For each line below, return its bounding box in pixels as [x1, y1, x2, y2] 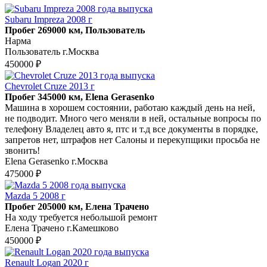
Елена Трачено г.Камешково [5, 222, 119, 233]
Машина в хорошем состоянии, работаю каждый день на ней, [5, 102, 255, 113]
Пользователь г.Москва [5, 46, 99, 57]
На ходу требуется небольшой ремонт [5, 212, 157, 222]
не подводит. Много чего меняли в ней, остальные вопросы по [5, 113, 261, 123]
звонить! [5, 145, 40, 156]
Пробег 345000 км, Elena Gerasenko [5, 91, 154, 102]
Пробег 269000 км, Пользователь [5, 24, 145, 35]
